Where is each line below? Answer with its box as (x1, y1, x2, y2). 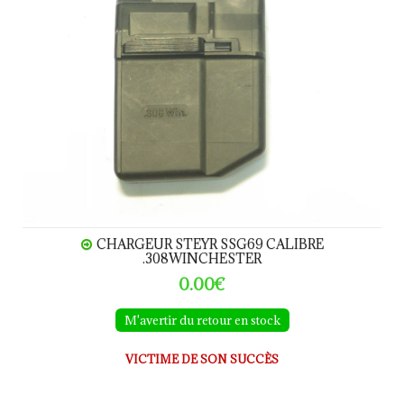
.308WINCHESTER (142, 249, 262, 267)
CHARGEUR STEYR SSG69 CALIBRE (96, 234, 324, 252)
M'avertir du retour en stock (124, 311, 280, 328)
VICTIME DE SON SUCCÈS (125, 351, 279, 366)
